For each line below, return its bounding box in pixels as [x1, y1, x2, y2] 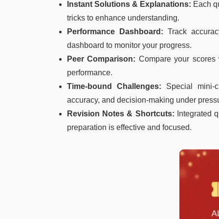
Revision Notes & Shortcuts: [67, 109, 177, 118]
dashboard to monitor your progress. [67, 41, 192, 49]
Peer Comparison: [67, 55, 139, 63]
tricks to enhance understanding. [67, 14, 179, 22]
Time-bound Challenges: [67, 82, 167, 90]
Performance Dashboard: [67, 27, 168, 36]
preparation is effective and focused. [67, 123, 192, 131]
